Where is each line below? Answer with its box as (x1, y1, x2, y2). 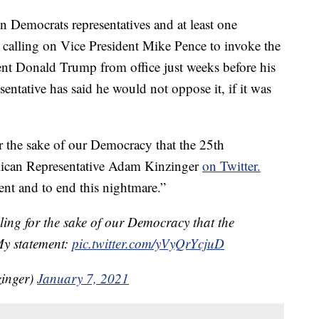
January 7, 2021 (37, 269, 129, 288)
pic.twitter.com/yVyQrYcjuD (72, 234, 224, 253)
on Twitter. (202, 157, 261, 175)
